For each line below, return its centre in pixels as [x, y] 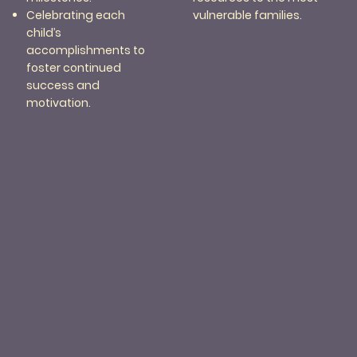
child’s [44, 33]
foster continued [74, 68]
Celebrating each [76, 16]
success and [63, 86]
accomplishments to [86, 51]
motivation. [59, 103]
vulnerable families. [249, 16]
